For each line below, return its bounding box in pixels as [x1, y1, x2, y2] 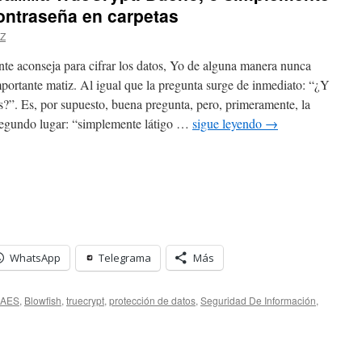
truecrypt [66, 293, 104, 307]
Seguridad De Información [200, 293, 316, 307]
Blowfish [24, 293, 61, 307]
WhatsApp [10, 250, 61, 265]
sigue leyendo [192, 115, 265, 132]
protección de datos [109, 293, 196, 307]
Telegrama [99, 250, 151, 265]
